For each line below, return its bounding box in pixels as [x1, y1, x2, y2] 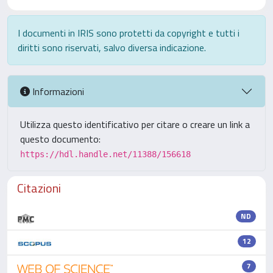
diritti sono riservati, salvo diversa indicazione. [18, 40, 206, 55]
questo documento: [20, 132, 101, 146]
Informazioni [30, 83, 84, 99]
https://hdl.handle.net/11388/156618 [20, 149, 191, 159]
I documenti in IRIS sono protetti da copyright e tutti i [18, 26, 239, 40]
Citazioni [17, 179, 61, 197]
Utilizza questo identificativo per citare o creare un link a [20, 117, 250, 132]
